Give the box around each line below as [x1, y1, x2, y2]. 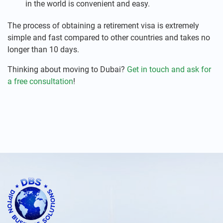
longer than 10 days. [7, 45, 79, 54]
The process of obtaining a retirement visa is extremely [7, 21, 199, 30]
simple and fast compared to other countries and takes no [7, 33, 210, 42]
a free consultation [7, 77, 73, 86]
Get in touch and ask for [127, 65, 211, 74]
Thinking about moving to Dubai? [7, 65, 127, 74]
